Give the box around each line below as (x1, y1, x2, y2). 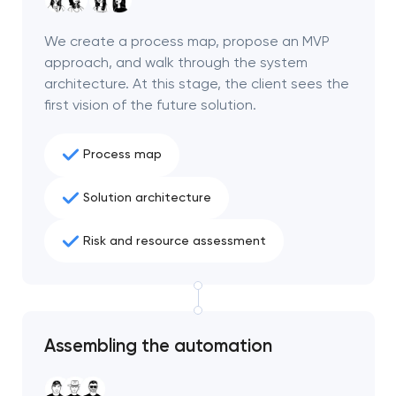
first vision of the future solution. (43, 95, 256, 113)
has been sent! (105, 316, 291, 349)
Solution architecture (82, 189, 211, 205)
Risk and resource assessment (82, 232, 266, 248)
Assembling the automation (43, 334, 272, 356)
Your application (95, 290, 301, 323)
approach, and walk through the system (43, 53, 308, 71)
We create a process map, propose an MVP (43, 32, 330, 49)
